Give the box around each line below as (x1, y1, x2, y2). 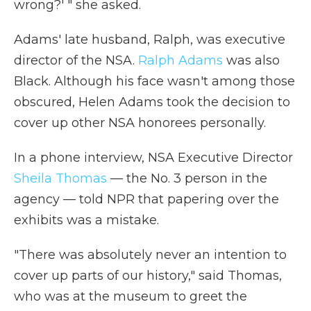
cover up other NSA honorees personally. (14, 115, 266, 131)
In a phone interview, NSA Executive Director (14, 149, 293, 165)
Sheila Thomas (14, 170, 107, 186)
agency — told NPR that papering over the (14, 191, 279, 207)
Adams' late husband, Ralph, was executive (14, 31, 285, 47)
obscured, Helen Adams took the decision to (14, 94, 290, 110)
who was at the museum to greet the (14, 288, 247, 304)
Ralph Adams (138, 52, 223, 68)
